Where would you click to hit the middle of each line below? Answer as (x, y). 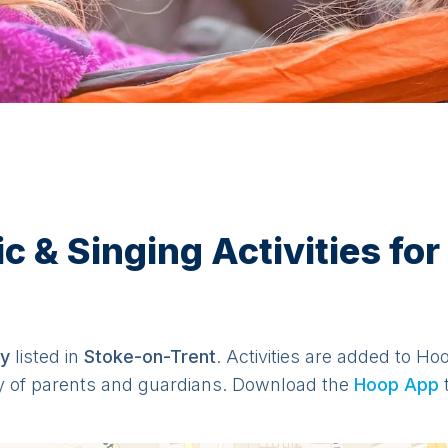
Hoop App (396, 384)
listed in (49, 356)
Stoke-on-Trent (150, 356)
